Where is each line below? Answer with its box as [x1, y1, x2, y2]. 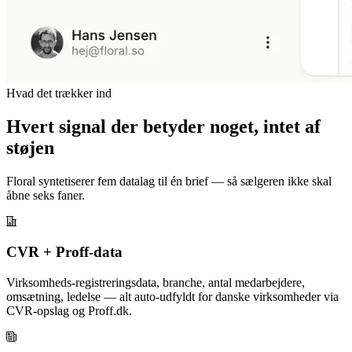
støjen [6, 137, 54, 158]
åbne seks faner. [6, 188, 85, 202]
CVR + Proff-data [6, 244, 123, 261]
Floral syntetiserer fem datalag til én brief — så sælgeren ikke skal [6, 174, 332, 188]
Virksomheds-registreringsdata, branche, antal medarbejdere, [6, 276, 305, 290]
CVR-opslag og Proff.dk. [6, 304, 132, 318]
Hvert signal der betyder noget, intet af [6, 115, 321, 137]
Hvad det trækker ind [6, 86, 112, 100]
